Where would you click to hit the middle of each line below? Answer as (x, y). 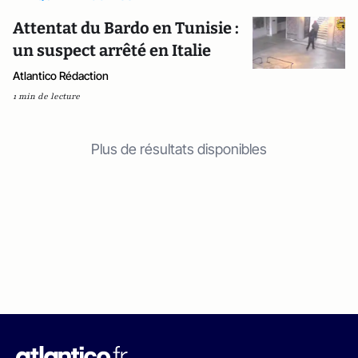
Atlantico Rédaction (61, 76)
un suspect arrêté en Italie (112, 50)
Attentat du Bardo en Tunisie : (126, 28)
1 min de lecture (46, 96)
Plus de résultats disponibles (179, 149)
